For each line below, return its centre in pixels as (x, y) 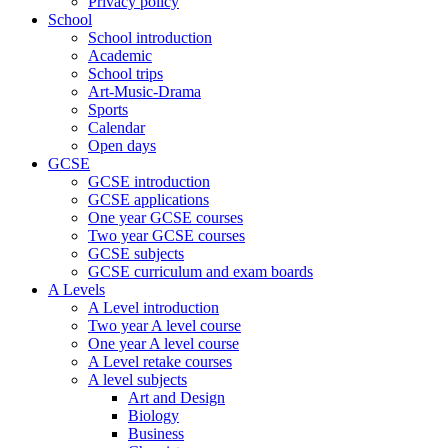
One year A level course (163, 343)
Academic (120, 55)
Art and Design (176, 397)
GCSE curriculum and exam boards (200, 271)
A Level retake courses (160, 361)
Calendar (116, 127)
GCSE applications (148, 199)
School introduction (150, 37)
